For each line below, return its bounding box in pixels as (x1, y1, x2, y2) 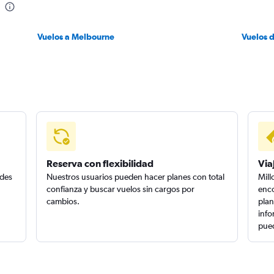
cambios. (46, 196, 80, 206)
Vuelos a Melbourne (37, 32, 114, 42)
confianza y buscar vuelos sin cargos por (46, 184, 195, 194)
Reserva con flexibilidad (46, 158, 154, 169)
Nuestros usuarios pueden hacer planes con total (46, 172, 225, 182)
